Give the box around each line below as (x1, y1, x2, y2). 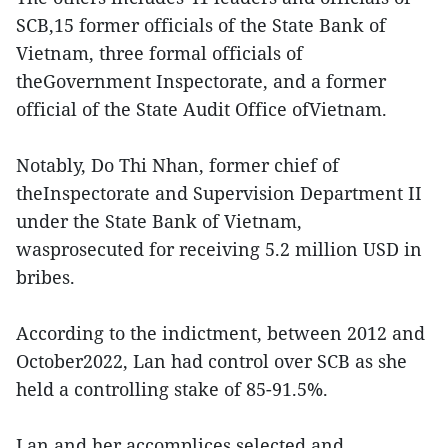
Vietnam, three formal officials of (16, 40, 303, 65)
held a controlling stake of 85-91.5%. (16, 376, 328, 401)
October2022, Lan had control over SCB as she (16, 348, 407, 373)
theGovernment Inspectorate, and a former (16, 68, 386, 93)
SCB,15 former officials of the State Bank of (16, 12, 386, 37)
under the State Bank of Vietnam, (16, 208, 302, 233)
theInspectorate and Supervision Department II (16, 180, 422, 205)
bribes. (16, 264, 75, 289)
